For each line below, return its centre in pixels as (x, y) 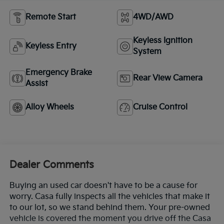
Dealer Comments (51, 165)
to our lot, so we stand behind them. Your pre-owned (109, 207)
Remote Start (50, 17)
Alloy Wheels (49, 107)
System (147, 52)
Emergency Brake (58, 73)
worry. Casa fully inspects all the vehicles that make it (109, 196)
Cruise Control (160, 107)
